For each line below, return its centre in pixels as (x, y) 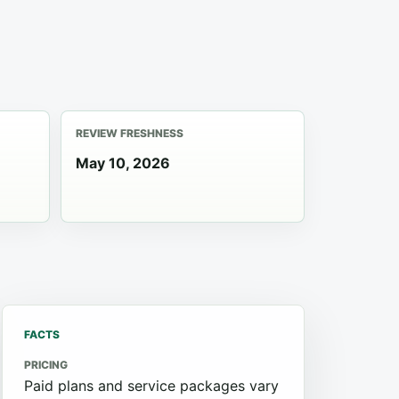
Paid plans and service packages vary (151, 386)
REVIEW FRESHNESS (130, 133)
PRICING (46, 365)
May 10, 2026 (123, 163)
